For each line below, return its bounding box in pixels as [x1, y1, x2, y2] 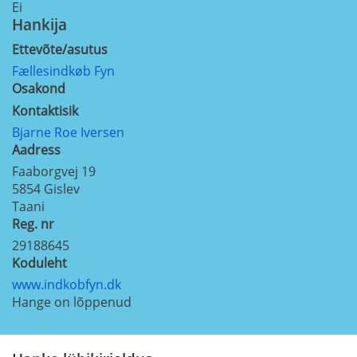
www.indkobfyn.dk [12, 275, 121, 293]
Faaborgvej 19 [12, 162, 96, 180]
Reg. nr [12, 214, 54, 233]
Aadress [12, 140, 61, 159]
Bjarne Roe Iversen [12, 123, 124, 141]
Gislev [44, 179, 80, 198]
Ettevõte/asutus [12, 40, 108, 58]
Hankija [12, 14, 67, 36]
